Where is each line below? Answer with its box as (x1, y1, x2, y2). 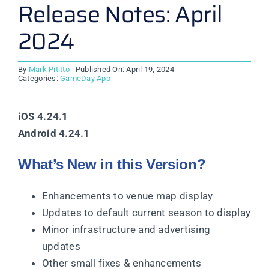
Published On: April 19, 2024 (75, 65, 174, 74)
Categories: (17, 74, 61, 83)
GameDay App (60, 74, 110, 83)
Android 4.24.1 (17, 127, 90, 140)
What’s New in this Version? (17, 156, 206, 173)
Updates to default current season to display (41, 207, 251, 219)
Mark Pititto (28, 65, 70, 74)
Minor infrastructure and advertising (41, 223, 211, 236)
